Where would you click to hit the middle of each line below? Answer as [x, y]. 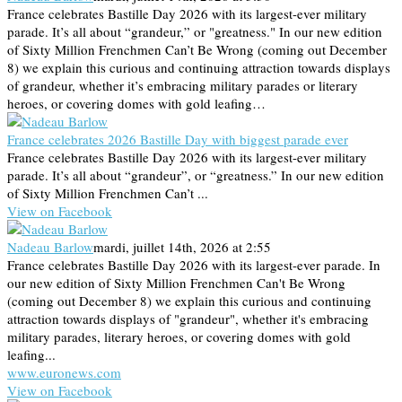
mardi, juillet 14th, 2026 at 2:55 [182, 246]
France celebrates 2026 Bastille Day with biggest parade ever [178, 139]
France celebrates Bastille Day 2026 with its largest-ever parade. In [194, 264]
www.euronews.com [64, 372]
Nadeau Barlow [50, 246]
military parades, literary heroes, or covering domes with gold [179, 336]
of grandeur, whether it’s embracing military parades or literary [183, 85]
